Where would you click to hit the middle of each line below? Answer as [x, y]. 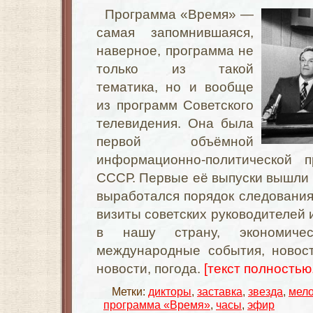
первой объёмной [175, 141]
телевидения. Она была [175, 123]
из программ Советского [175, 105]
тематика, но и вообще [175, 87]
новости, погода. [150, 269]
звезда [265, 291]
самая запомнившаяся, [175, 32]
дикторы [170, 291]
